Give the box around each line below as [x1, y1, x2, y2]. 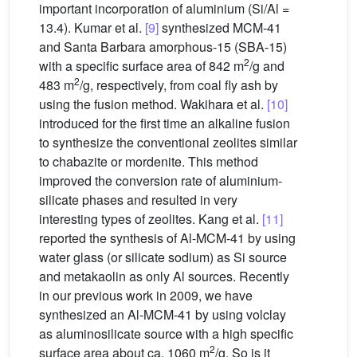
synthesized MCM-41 [159, 18, 281, 37]
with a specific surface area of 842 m [39, 57, 244, 75]
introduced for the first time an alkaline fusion [39, 114, 290, 132]
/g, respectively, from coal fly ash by [80, 76, 278, 94]
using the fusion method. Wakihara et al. [39, 95, 267, 113]
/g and [249, 57, 284, 75]
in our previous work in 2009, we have [39, 286, 253, 304]
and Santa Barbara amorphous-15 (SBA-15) [39, 37, 287, 56]
